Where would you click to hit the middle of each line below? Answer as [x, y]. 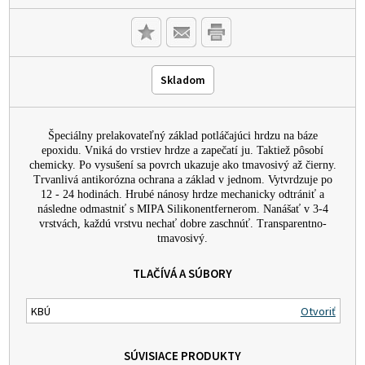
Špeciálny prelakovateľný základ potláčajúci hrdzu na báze [182, 136]
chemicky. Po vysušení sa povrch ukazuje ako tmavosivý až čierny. [182, 165]
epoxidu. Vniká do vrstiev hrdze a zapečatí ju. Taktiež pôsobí [182, 151]
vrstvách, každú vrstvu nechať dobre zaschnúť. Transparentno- [182, 224]
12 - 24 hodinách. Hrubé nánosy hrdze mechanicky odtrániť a [182, 195]
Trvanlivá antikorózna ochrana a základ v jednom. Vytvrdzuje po [182, 180]
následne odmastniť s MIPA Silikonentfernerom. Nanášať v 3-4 [182, 209]
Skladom [182, 80]
